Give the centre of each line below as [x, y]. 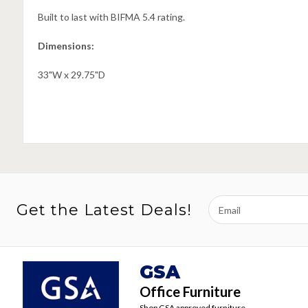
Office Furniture [190, 292]
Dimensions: [66, 46]
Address [227, 217]
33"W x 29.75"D [71, 75]
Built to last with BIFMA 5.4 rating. [111, 17]
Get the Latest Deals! [104, 210]
